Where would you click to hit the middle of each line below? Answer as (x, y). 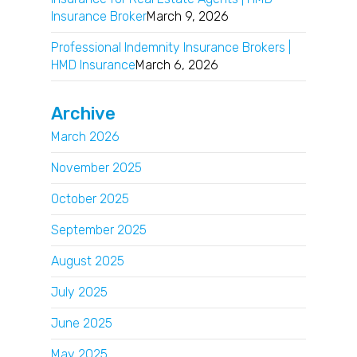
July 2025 (79, 292)
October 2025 (90, 198)
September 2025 (99, 229)
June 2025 (82, 323)
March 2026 (85, 136)
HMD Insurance (93, 65)
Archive (83, 113)
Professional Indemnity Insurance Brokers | (171, 47)
